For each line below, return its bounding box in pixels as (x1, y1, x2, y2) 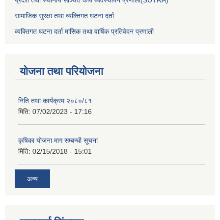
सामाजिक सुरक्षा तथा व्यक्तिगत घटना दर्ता (15, 11, 114, 20)
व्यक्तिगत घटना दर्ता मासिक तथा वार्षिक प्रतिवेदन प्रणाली (15, 27, 154, 35)
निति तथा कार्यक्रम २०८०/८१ (18, 96, 92, 105)
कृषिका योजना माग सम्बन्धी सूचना (18, 136, 98, 144)
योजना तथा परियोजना (20, 65, 103, 78)
